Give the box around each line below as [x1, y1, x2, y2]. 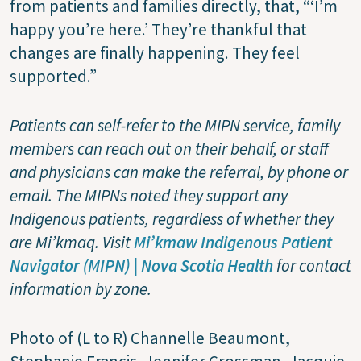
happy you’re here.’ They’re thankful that [10, 18, 307, 40]
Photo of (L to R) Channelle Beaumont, [10, 326, 290, 349]
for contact [273, 254, 351, 276]
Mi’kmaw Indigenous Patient [134, 230, 332, 253]
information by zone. [10, 277, 151, 300]
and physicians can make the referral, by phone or [10, 160, 348, 183]
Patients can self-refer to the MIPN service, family [10, 114, 340, 136]
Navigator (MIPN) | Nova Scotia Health [10, 254, 273, 276]
